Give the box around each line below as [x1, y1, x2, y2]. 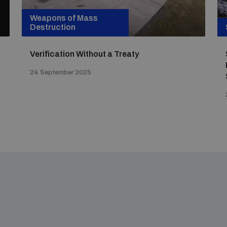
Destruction [30, 23, 76, 31]
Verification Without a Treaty [30, 50, 139, 58]
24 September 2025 [30, 69, 92, 76]
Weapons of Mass [30, 14, 98, 22]
